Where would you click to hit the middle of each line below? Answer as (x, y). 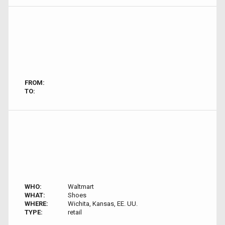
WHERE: (36, 204)
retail (75, 212)
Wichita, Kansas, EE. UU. (102, 204)
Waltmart (81, 187)
